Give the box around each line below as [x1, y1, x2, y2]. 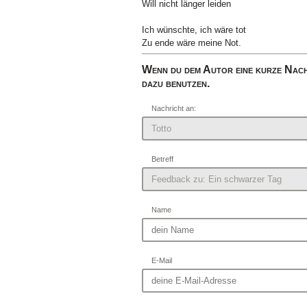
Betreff [151, 155, 173, 164]
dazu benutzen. [142, 77, 210, 90]
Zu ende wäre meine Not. [142, 37, 241, 48]
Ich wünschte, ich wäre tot [142, 24, 246, 35]
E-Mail [151, 256, 172, 265]
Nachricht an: [151, 104, 196, 113]
